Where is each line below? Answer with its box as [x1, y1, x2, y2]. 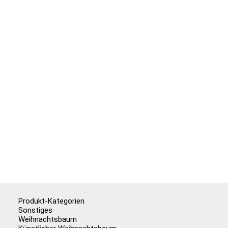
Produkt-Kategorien [18, 196, 85, 206]
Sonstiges [18, 206, 53, 215]
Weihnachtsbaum [18, 215, 77, 224]
